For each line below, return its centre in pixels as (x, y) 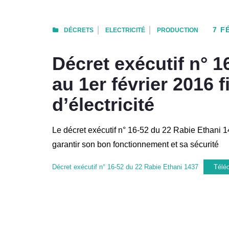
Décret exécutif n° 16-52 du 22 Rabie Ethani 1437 (125, 167)
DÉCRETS (79, 30)
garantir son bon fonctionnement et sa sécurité (135, 144)
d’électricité (103, 104)
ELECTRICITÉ (125, 30)
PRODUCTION (178, 30)
